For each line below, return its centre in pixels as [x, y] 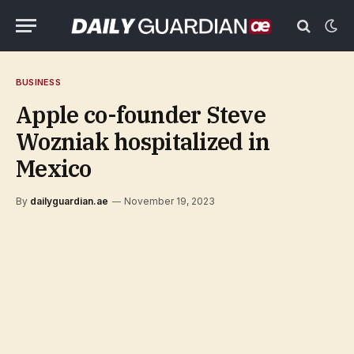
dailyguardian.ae [69, 201]
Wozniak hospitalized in [143, 141]
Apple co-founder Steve [141, 115]
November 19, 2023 [169, 201]
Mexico [54, 168]
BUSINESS [38, 82]
